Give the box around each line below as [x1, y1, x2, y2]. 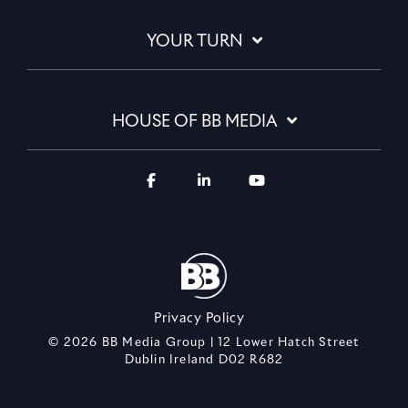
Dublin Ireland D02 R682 [124, 354, 284, 367]
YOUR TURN [146, 33, 243, 50]
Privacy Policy [154, 312, 245, 326]
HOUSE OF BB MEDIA [111, 113, 278, 130]
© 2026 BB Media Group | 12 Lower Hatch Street [48, 337, 360, 350]
